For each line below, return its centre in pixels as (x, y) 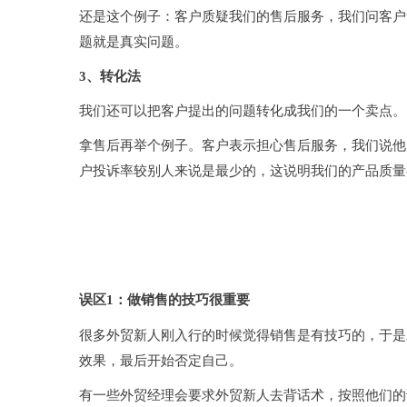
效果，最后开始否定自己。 (161, 361)
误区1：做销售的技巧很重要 (164, 300)
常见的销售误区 (130, 265)
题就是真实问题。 (134, 42)
